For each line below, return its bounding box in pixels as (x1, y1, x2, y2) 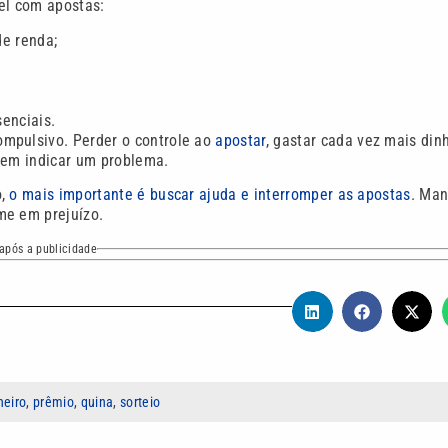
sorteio (119, 393, 161, 410)
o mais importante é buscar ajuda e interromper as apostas (9, 184, 411, 204)
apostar (215, 130, 266, 150)
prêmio (33, 393, 75, 410)
